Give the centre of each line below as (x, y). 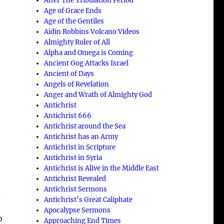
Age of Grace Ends (73, 10)
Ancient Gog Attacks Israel (86, 63)
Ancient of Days (69, 73)
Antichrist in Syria (73, 157)
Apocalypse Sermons (77, 210)
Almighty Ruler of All (77, 42)
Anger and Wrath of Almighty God (98, 94)
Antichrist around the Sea (85, 126)
